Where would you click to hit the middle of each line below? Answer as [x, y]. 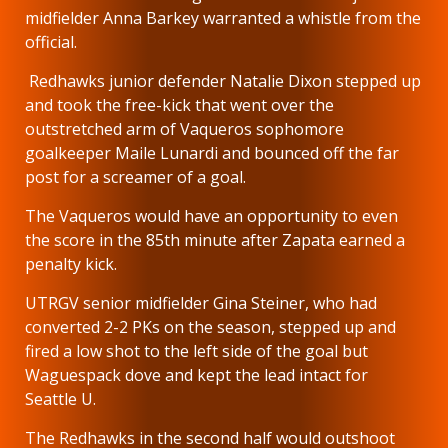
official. [53, 41]
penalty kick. [73, 263]
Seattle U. [62, 398]
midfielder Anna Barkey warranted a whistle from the [223, 17]
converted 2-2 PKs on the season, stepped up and [210, 326]
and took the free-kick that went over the [179, 104]
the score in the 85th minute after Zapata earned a [215, 239]
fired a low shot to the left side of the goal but [196, 350]
